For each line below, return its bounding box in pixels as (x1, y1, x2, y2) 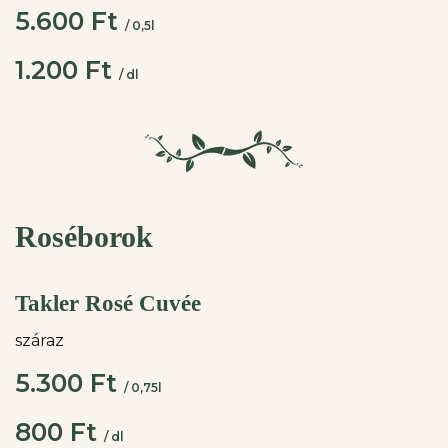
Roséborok (15, 220, 153, 253)
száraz (15, 331, 64, 350)
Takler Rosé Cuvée (15, 291, 201, 316)
